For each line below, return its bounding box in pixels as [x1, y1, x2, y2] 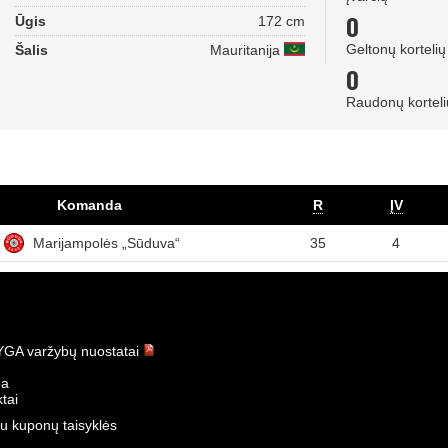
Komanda [56, 197, 122, 213]
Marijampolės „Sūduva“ [32, 235, 180, 251]
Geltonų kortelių [346, 41, 446, 57]
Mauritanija [210, 41, 285, 58]
